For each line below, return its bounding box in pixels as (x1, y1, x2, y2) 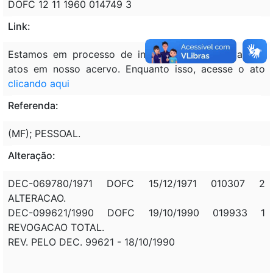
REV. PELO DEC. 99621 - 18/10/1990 (8, 235, 175, 248)
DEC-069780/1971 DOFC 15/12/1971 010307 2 (8, 177, 265, 190)
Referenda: (8, 99, 58, 112)
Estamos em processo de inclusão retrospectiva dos (8, 48, 265, 60)
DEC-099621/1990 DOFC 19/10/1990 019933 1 (8, 206, 265, 219)
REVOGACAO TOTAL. (8, 221, 104, 233)
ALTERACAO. (8, 191, 66, 204)
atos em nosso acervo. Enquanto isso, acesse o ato (8, 62, 265, 75)
